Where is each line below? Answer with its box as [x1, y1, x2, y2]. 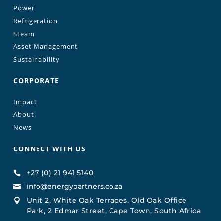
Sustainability [13, 54, 60, 64]
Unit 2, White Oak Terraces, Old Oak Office [26, 195, 187, 205]
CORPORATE [13, 75, 59, 85]
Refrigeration [13, 16, 58, 25]
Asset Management [13, 41, 78, 51]
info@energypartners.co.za [26, 182, 122, 191]
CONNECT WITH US [13, 144, 86, 153]
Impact [13, 97, 37, 106]
